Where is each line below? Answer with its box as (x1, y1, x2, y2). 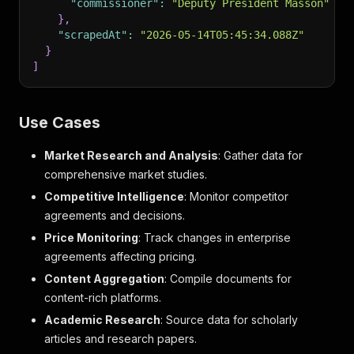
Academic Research (44, 313, 160, 326)
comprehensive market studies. (44, 168, 207, 181)
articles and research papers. (44, 332, 197, 345)
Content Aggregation (44, 272, 164, 285)
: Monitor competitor (184, 190, 288, 203)
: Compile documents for (164, 272, 292, 285)
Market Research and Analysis (44, 149, 218, 162)
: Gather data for (218, 149, 303, 162)
